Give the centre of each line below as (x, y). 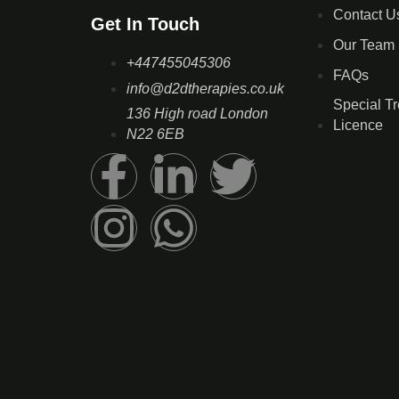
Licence (358, 125)
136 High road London (197, 113)
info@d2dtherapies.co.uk (205, 88)
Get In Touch (145, 24)
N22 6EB (155, 134)
